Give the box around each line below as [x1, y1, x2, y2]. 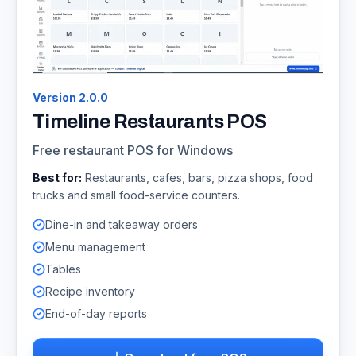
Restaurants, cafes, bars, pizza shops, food [85, 170, 313, 184]
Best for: [33, 170, 82, 184]
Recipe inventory [45, 284, 135, 298]
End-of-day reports [45, 306, 147, 320]
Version [33, 90, 79, 104]
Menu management [45, 239, 145, 253]
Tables [45, 261, 81, 276]
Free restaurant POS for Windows [33, 141, 233, 158]
